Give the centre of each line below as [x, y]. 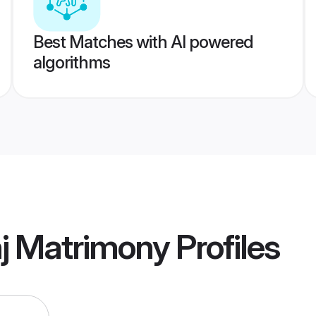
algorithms [71, 62]
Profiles [224, 247]
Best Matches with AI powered [143, 42]
